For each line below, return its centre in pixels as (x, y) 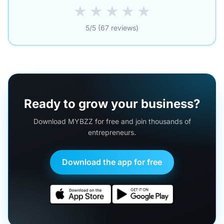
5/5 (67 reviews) (112, 27)
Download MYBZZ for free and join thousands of (112, 121)
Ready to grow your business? (112, 103)
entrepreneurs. (112, 132)
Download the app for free (112, 162)
